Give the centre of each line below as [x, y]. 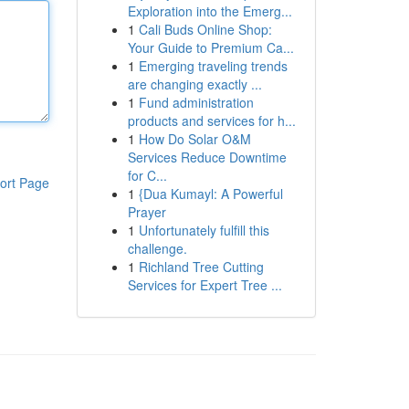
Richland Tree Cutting [201, 267]
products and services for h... [211, 121]
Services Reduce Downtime [207, 157]
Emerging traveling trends [213, 66]
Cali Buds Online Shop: [205, 29]
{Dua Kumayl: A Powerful [210, 194]
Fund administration [196, 102]
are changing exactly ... [194, 84]
